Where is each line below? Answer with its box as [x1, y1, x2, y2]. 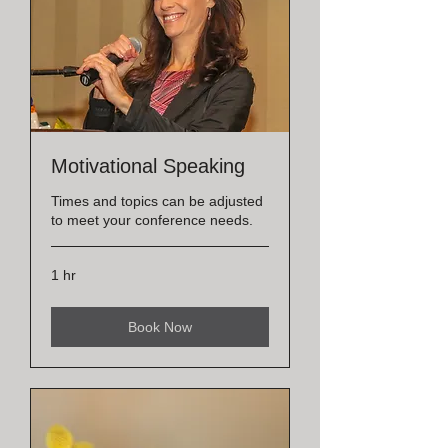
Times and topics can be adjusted [51, 193, 263, 210]
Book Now [128, 319, 192, 336]
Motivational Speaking [51, 155, 245, 178]
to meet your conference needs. [51, 212, 253, 229]
